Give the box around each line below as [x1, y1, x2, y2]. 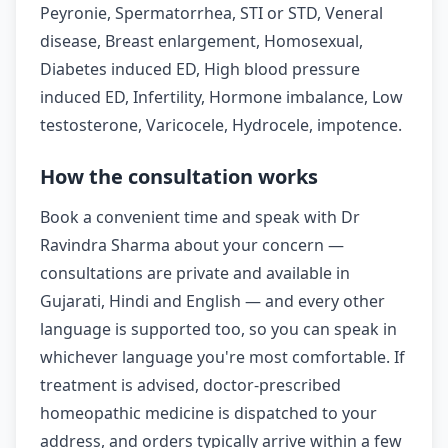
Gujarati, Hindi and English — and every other [40, 290, 385, 313]
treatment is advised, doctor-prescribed [40, 374, 341, 397]
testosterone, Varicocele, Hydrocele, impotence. [40, 114, 402, 137]
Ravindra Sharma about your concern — [40, 234, 344, 257]
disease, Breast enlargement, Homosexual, [40, 30, 363, 53]
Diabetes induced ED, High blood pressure [40, 58, 360, 81]
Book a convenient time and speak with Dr [40, 206, 360, 229]
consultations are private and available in [40, 262, 350, 285]
